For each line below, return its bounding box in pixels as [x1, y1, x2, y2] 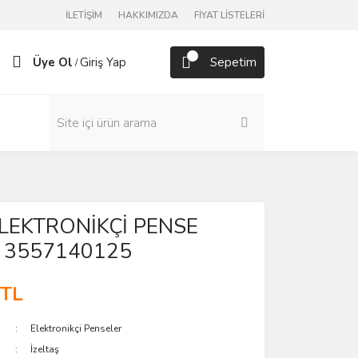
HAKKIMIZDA [118, 9, 178, 22]
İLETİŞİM [66, 9, 102, 22]
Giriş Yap [80, 54, 126, 70]
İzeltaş [30, 343, 60, 356]
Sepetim [210, 54, 257, 70]
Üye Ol [33, 54, 73, 70]
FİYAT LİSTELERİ [194, 9, 265, 22]
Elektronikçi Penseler [30, 322, 122, 335]
